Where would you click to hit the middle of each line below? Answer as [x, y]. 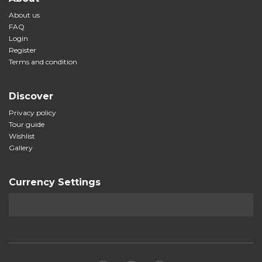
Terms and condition [43, 62]
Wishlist [22, 136]
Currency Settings [55, 182]
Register [23, 50]
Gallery [21, 148]
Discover [31, 96]
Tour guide [27, 124]
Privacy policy [32, 113]
